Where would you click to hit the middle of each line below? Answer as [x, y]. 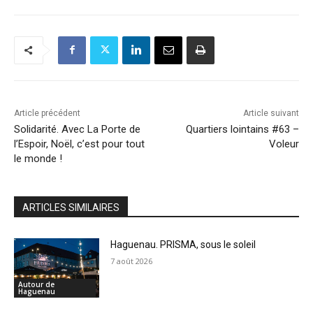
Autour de [36, 285]
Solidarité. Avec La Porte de [77, 129]
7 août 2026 [132, 261]
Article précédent [47, 113]
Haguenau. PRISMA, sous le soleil [183, 244]
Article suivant [271, 113]
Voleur [284, 144]
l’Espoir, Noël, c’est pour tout [79, 144]
